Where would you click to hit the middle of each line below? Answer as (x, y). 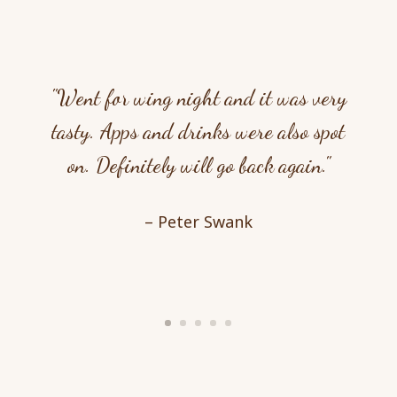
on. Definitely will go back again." (198, 165)
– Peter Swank (198, 221)
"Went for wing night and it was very (198, 97)
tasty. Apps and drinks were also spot (198, 131)
